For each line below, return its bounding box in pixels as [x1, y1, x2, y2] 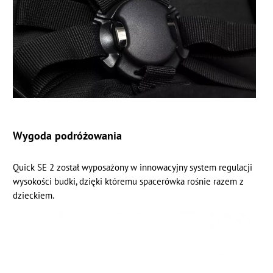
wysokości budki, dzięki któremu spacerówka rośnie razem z [13, 175, 244, 187]
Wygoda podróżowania [13, 127, 122, 143]
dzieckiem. [13, 189, 55, 201]
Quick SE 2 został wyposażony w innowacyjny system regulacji [13, 161, 253, 173]
